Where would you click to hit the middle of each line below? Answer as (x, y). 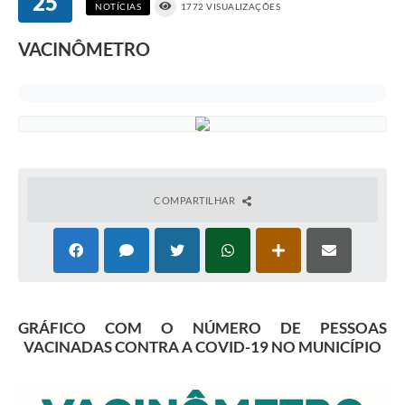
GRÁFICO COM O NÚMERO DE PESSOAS (202, 328)
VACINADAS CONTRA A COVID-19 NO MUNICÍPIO (202, 347)
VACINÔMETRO (84, 49)
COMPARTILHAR (196, 201)
